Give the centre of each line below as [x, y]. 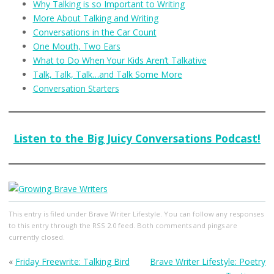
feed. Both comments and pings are [176, 225]
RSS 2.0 [104, 225]
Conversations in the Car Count [94, 32]
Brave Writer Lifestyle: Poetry [208, 261]
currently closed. [36, 237]
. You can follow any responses [212, 213]
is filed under [66, 213]
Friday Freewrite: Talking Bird [72, 261]
